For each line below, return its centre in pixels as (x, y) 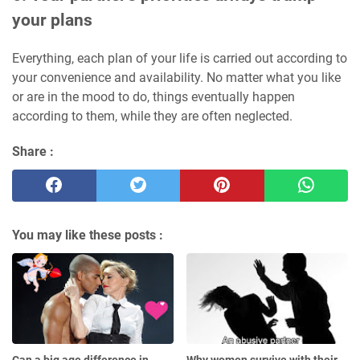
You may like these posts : (88, 235)
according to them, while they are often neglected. (152, 117)
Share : (33, 152)
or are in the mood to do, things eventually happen (153, 97)
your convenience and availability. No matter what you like (176, 78)
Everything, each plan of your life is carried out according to (180, 59)
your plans (52, 20)
